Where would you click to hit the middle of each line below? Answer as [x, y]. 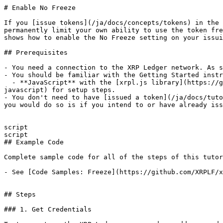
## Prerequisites [36, 53]
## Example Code [34, 142]
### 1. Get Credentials [48, 209]
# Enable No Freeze [40, 8]
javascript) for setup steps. [60, 90]
